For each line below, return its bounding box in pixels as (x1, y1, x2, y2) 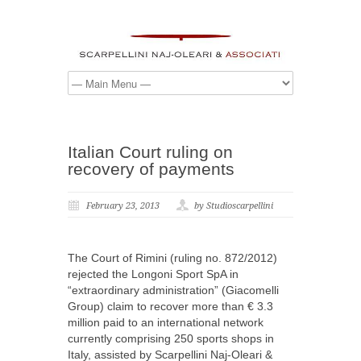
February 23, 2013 (86, 201, 160, 212)
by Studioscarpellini (194, 201, 273, 212)
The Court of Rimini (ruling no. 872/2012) (68, 251, 277, 265)
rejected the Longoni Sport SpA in (68, 268, 239, 281)
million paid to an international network (68, 316, 263, 330)
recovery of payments (68, 160, 234, 179)
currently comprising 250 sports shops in (68, 332, 274, 346)
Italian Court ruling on (68, 143, 233, 162)
